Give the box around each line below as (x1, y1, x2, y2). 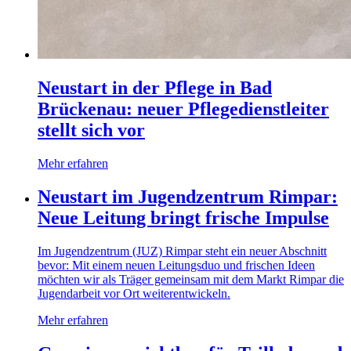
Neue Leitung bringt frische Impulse (38, 208, 329, 229)
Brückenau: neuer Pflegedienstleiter (38, 99, 329, 120)
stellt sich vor (38, 120, 145, 141)
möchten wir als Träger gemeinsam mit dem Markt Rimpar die (38, 273, 344, 287)
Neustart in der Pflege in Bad (38, 78, 272, 99)
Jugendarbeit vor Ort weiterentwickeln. (38, 287, 230, 301)
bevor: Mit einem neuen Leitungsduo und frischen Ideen (38, 259, 315, 273)
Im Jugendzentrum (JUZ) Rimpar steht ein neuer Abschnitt (38, 244, 327, 259)
